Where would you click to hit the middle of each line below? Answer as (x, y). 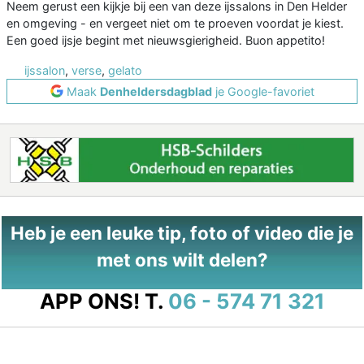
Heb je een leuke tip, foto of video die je (182, 232)
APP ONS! (89, 301)
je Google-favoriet (263, 91)
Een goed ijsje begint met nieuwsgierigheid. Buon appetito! (166, 40)
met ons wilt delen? (182, 259)
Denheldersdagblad (156, 91)
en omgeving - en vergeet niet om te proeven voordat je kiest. (175, 23)
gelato (125, 70)
